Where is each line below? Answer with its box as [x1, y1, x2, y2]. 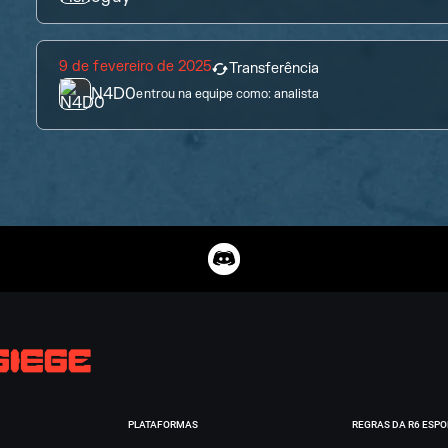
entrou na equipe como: [136, 85, 271, 102]
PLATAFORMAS [127, 419, 198, 431]
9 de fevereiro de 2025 [59, 57, 211, 75]
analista [273, 85, 320, 102]
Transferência [228, 59, 320, 77]
